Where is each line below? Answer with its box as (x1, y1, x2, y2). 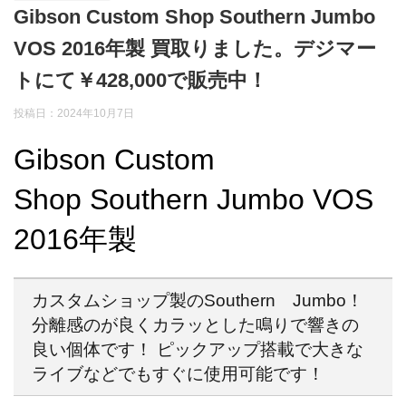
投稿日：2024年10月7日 (14, 106, 134, 120)
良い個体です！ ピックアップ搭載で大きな (32, 339, 363, 359)
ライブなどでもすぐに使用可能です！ (32, 363, 324, 383)
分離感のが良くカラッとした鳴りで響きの (32, 314, 359, 334)
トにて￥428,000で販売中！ (14, 68, 267, 92)
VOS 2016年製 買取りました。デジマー (14, 36, 376, 60)
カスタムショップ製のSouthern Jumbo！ (32, 290, 363, 310)
